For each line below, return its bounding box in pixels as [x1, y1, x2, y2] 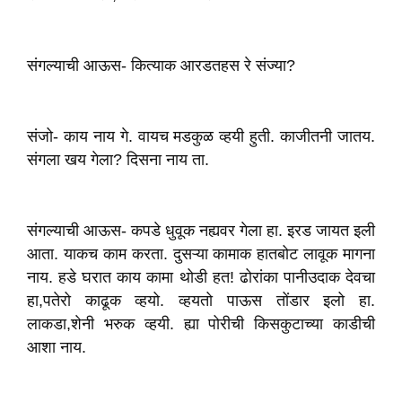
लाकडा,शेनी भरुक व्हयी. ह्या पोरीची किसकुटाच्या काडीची [27, 315, 375, 333]
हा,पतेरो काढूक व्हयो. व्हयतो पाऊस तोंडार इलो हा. [27, 292, 375, 310]
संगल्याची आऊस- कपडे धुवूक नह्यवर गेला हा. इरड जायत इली [27, 222, 375, 240]
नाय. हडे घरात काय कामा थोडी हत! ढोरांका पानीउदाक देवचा [27, 268, 375, 286]
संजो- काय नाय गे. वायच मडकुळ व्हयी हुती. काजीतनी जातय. [27, 127, 375, 145]
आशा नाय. [27, 338, 86, 356]
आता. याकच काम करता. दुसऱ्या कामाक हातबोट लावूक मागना [27, 245, 375, 263]
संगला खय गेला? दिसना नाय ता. [27, 151, 209, 169]
